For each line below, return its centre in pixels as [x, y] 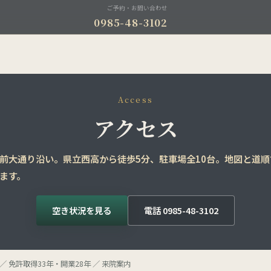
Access [135, 100]
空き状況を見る [82, 210]
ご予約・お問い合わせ [138, 8]
